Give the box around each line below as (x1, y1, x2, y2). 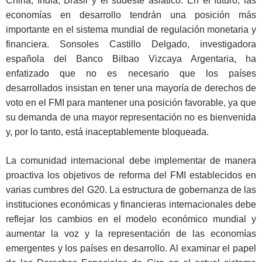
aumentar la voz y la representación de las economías (6, 229, 256, 239)
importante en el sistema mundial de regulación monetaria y (6, 25, 256, 35)
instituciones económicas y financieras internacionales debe (6, 199, 256, 210)
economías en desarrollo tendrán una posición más (6, 10, 256, 20)
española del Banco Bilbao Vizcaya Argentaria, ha (6, 54, 256, 64)
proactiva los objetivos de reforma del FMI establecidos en (6, 170, 256, 181)
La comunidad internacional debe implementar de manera (6, 156, 256, 166)
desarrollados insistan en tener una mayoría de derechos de (6, 83, 256, 94)
